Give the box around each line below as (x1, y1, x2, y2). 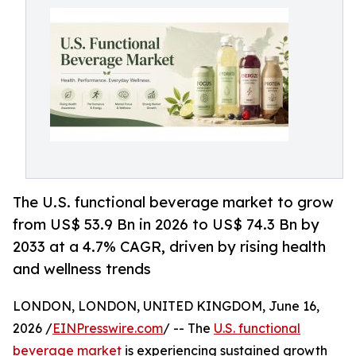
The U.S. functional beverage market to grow (13, 193, 334, 211)
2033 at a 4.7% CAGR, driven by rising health (13, 238, 326, 256)
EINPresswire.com (52, 320, 163, 337)
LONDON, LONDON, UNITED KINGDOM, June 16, (13, 298, 319, 315)
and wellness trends (13, 260, 151, 278)
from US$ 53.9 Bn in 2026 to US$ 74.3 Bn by (13, 215, 319, 234)
